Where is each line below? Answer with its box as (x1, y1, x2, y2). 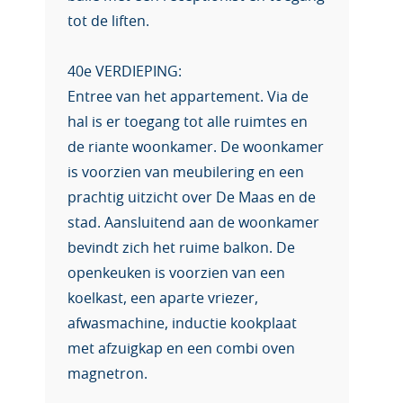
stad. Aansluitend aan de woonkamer (67, 216, 319, 230)
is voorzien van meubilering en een (67, 166, 304, 180)
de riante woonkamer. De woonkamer (67, 140, 324, 155)
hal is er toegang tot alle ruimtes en (67, 115, 308, 130)
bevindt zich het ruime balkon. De (67, 241, 295, 255)
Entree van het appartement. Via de (67, 90, 309, 104)
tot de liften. (67, 14, 149, 29)
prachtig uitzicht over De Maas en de (67, 191, 316, 205)
